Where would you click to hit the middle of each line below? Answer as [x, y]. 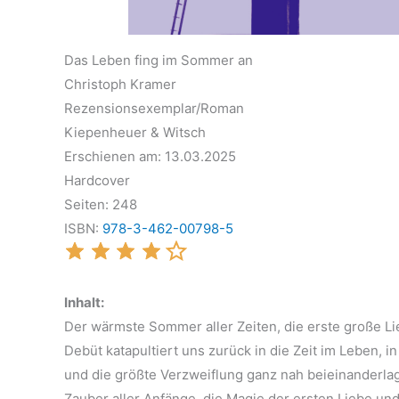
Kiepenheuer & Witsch [135, 132]
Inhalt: [84, 302]
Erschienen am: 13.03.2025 [150, 156]
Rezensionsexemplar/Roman [154, 108]
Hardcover [97, 180]
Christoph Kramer [120, 84]
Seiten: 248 [101, 204]
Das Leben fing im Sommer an [159, 60]
